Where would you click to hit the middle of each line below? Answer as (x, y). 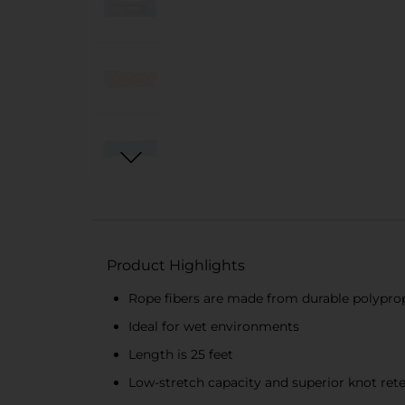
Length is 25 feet (181, 354)
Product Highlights (176, 265)
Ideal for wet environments (214, 326)
